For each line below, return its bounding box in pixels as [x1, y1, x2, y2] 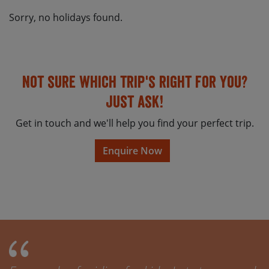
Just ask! [106, 91, 163, 112]
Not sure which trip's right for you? [22, 71, 247, 92]
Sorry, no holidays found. [9, 11, 122, 25]
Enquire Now [102, 144, 162, 158]
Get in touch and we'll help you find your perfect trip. [15, 116, 254, 130]
